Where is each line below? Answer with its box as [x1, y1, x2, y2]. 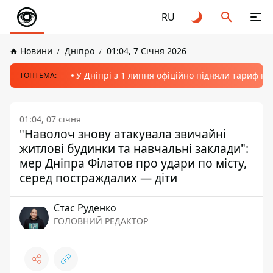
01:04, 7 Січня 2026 [107, 45, 186, 57]
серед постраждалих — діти [19, 169, 177, 186]
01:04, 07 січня [19, 113, 81, 125]
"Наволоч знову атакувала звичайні [19, 126, 226, 142]
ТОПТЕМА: [19, 70, 57, 80]
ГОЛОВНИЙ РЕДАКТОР [54, 215, 148, 227]
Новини [20, 45, 52, 57]
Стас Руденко [54, 201, 116, 214]
